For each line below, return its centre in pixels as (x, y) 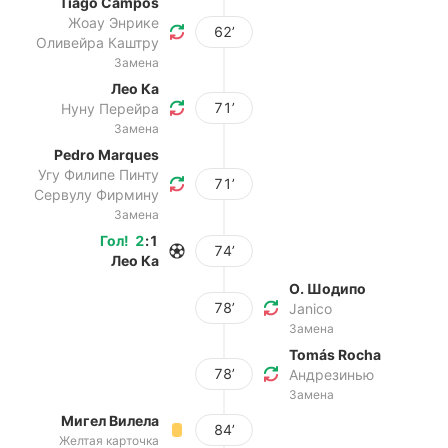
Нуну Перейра (110, 108)
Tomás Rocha (335, 354)
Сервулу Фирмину (96, 194)
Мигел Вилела (110, 420)
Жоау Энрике (113, 22)
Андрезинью (331, 374)
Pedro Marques (106, 154)
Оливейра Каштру (97, 42)
